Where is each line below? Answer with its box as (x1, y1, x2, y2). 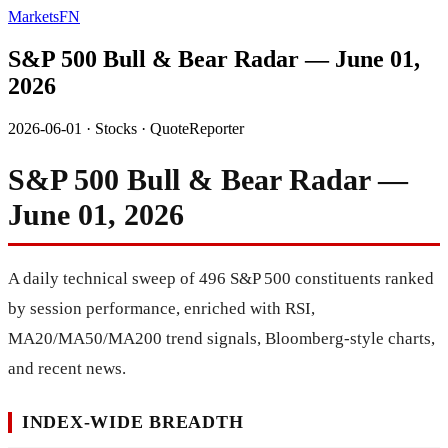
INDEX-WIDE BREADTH (22, 412, 244, 433)
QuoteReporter (150, 119, 244, 137)
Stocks (95, 119, 137, 137)
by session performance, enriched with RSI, (8, 299, 315, 319)
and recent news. (8, 359, 126, 379)
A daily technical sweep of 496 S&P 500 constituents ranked (8, 269, 434, 289)
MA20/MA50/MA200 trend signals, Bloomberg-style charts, (8, 329, 435, 349)
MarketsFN (8, 8, 80, 25)
